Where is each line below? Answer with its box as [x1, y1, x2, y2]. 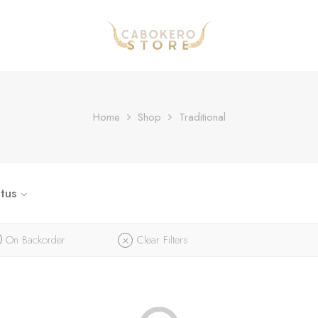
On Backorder [6, 231, 65, 248]
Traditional [178, 109, 226, 125]
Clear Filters [137, 231, 188, 248]
